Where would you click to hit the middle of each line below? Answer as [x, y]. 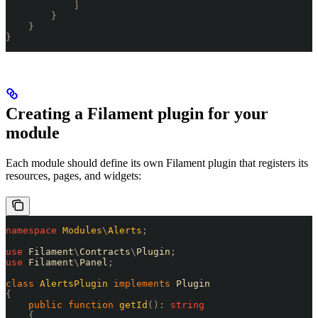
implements [139, 284]
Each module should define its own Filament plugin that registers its [157, 163]
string [185, 305]
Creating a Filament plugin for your [137, 114]
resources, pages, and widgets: [73, 176]
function [88, 305]
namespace [31, 231]
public [34, 305]
